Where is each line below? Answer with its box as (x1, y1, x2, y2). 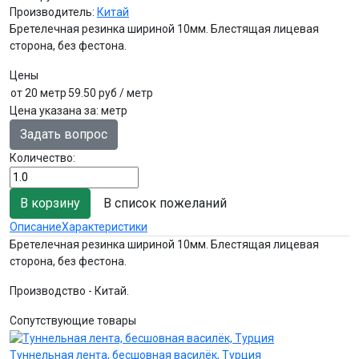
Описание (10, 220, 62, 233)
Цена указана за (10, 103, 96, 117)
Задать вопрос (20, 126, 107, 142)
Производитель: (10, 5, 97, 18)
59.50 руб (68, 86, 119, 99)
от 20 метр (10, 86, 67, 99)
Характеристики (62, 220, 147, 233)
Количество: (10, 151, 75, 164)
